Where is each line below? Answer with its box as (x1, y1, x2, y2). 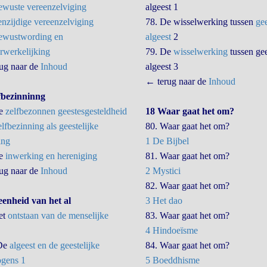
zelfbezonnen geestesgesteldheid (5, 106, 127, 116)
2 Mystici (145, 166, 181, 176)
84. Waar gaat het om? (145, 240, 229, 250)
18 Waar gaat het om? (145, 106, 234, 116)
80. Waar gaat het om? (145, 121, 229, 131)
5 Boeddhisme (145, 255, 200, 265)
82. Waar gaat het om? (145, 181, 229, 191)
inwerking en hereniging (5, 151, 97, 161)
